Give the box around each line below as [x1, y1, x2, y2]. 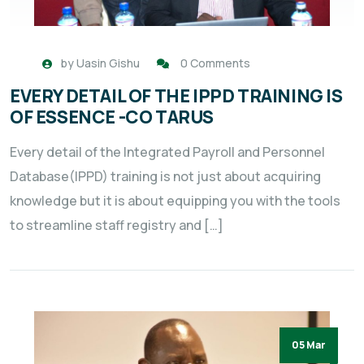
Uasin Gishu [76, 55, 140, 71]
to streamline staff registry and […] [10, 216, 223, 235]
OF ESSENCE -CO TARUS [10, 105, 214, 130]
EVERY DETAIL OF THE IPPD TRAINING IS [10, 84, 343, 109]
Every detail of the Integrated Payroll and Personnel [10, 143, 325, 162]
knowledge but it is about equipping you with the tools [10, 192, 340, 210]
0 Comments [180, 55, 250, 71]
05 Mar [292, 338, 326, 353]
